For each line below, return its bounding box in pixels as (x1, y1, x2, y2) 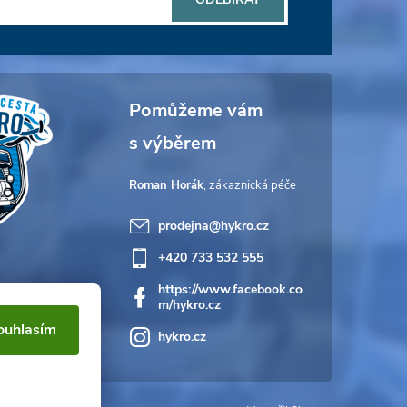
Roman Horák (128, 177, 203, 194)
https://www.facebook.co (157, 281, 303, 298)
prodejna (157, 217, 209, 234)
